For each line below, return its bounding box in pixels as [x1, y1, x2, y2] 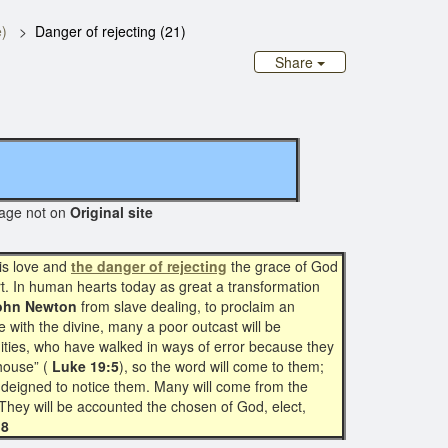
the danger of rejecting [71, 256, 227, 276]
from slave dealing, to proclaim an [77, 296, 295, 316]
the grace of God [227, 256, 338, 276]
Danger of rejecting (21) [35, 21, 186, 41]
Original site [70, 202, 341, 222]
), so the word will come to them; [119, 356, 324, 376]
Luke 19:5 [48, 356, 119, 376]
